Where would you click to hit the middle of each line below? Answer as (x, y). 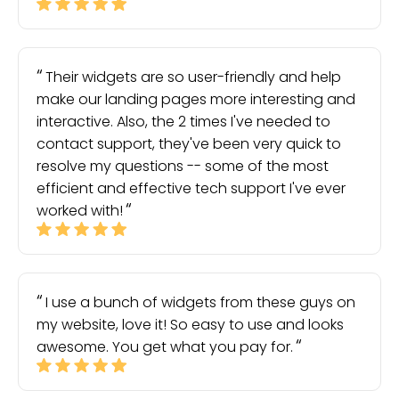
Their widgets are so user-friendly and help (193, 77)
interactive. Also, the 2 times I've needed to (183, 122)
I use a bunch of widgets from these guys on (200, 302)
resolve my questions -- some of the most (183, 166)
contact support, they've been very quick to (189, 144)
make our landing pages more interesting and (196, 99)
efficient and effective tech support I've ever (191, 188)
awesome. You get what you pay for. (165, 347)
